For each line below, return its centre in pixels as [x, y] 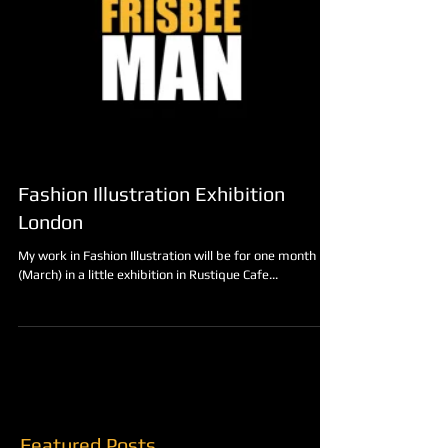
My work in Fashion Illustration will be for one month [167, 363]
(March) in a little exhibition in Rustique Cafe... [148, 382]
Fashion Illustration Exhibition [151, 301]
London [50, 329]
